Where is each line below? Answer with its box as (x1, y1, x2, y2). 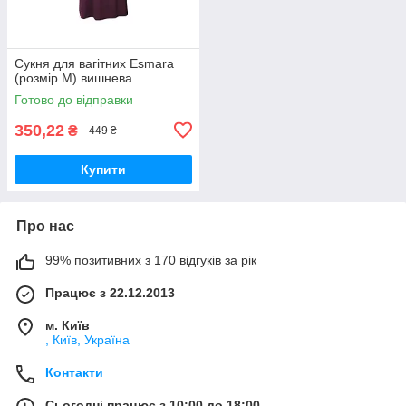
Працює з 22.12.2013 (45, 285, 175, 300)
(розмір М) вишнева (14, 70, 132, 85)
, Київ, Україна (45, 332, 130, 347)
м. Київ (45, 317, 90, 333)
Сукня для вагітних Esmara (14, 55, 174, 71)
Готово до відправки (14, 92, 133, 107)
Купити (81, 161, 126, 177)
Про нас (16, 217, 74, 234)
